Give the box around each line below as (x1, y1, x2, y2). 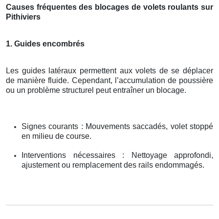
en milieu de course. (22, 131, 91, 140)
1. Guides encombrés (6, 39, 85, 48)
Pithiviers (6, 12, 41, 21)
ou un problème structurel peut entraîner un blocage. (6, 86, 186, 94)
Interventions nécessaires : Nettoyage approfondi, (22, 151, 213, 159)
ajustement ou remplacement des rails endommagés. (22, 160, 204, 169)
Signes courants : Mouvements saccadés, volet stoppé (22, 122, 213, 131)
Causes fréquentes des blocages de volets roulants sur (6, 2, 213, 11)
